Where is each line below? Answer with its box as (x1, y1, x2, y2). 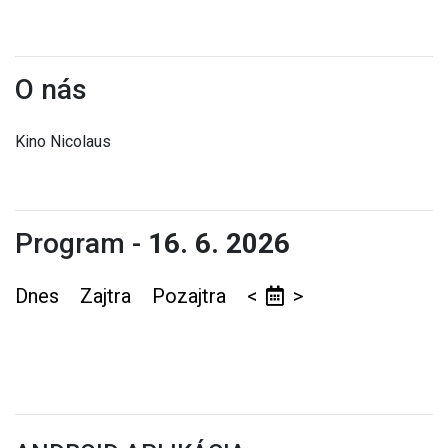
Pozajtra (152, 284, 231, 309)
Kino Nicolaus (15, 132, 111, 152)
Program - (15, 227, 148, 261)
